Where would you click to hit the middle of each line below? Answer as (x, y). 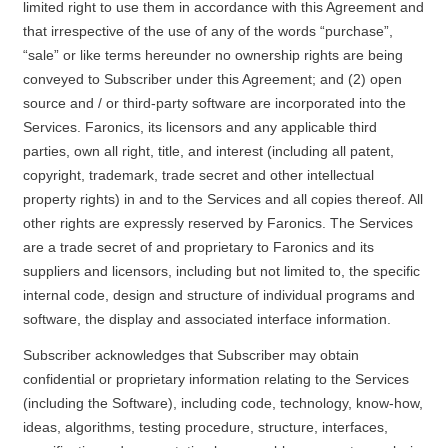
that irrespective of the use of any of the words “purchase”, (207, 31)
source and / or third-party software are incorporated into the (214, 103)
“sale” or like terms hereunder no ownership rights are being (212, 55)
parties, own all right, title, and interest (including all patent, (208, 151)
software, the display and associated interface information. (208, 319)
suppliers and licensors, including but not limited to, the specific (221, 271)
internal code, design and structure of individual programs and (218, 295)
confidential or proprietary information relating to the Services (215, 379)
